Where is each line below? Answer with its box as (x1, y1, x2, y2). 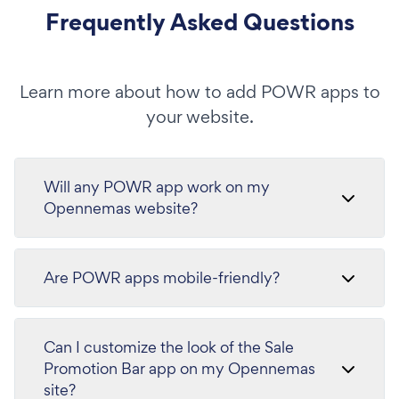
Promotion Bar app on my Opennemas (44, 358, 315, 379)
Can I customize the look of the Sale (44, 337, 294, 357)
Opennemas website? (44, 198, 198, 218)
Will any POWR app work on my (44, 176, 270, 197)
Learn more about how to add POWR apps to (19, 80, 380, 103)
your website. (145, 105, 254, 128)
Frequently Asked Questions (45, 5, 354, 38)
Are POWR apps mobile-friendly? (44, 267, 280, 288)
